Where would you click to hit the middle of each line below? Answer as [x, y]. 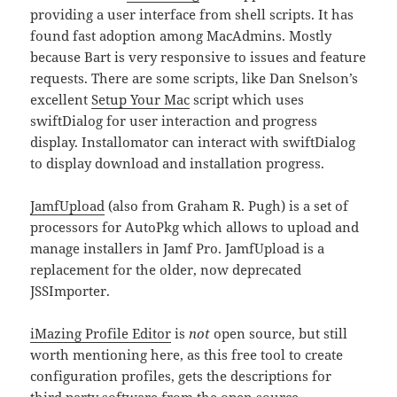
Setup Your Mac [141, 100]
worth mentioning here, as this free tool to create [187, 355]
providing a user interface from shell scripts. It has [192, 15]
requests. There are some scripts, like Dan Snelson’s [195, 78]
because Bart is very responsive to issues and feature [198, 57]
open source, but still [279, 334]
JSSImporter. [70, 291]
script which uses [247, 100]
